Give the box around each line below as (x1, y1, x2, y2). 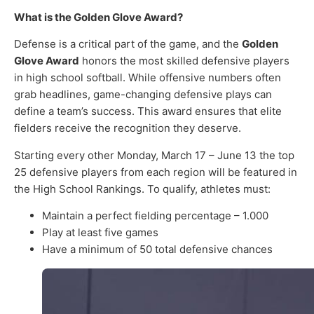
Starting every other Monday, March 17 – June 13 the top (14, 148, 294, 162)
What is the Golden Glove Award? (14, 10, 183, 24)
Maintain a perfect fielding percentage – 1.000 (42, 208, 268, 222)
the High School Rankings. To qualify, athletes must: (14, 182, 271, 196)
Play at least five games (42, 225, 158, 239)
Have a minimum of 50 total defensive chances (42, 242, 273, 256)
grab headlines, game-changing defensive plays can (14, 88, 272, 102)
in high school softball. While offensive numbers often (14, 71, 281, 85)
